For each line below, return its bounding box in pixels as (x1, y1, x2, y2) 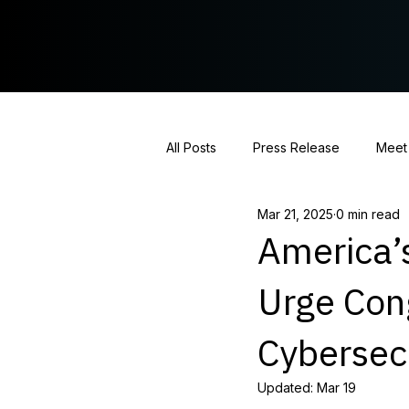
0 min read (336, 205, 400, 222)
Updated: (257, 380, 317, 396)
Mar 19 (317, 380, 356, 396)
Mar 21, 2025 (257, 205, 333, 222)
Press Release (253, 139, 340, 155)
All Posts (166, 139, 216, 155)
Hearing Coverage (203, 212, 315, 228)
